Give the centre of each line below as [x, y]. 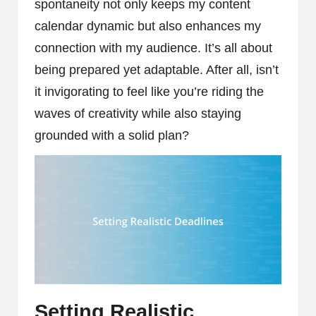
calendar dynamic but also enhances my [148, 26]
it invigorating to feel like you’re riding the [149, 91]
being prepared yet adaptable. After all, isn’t [157, 69]
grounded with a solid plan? [112, 135]
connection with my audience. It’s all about [153, 48]
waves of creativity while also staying [138, 113]
